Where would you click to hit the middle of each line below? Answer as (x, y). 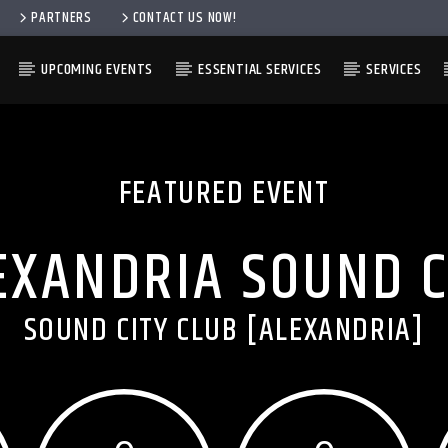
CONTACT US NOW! (184, 18)
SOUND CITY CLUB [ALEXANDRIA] (224, 331)
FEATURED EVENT (224, 194)
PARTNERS (61, 18)
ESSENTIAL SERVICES (260, 69)
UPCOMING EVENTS (97, 69)
